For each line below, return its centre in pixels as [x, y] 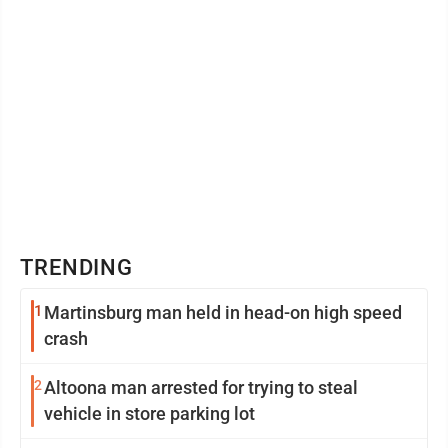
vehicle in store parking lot [149, 413]
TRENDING [77, 267]
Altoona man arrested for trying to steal [201, 387]
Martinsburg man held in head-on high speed [223, 312]
